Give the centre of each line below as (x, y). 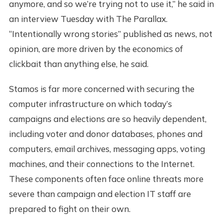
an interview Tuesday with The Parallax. (88, 19)
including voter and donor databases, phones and (105, 134)
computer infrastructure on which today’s (90, 104)
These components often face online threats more (106, 179)
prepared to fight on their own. (69, 209)
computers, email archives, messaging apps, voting (107, 149)
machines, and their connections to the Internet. (101, 164)
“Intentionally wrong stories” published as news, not (110, 34)
